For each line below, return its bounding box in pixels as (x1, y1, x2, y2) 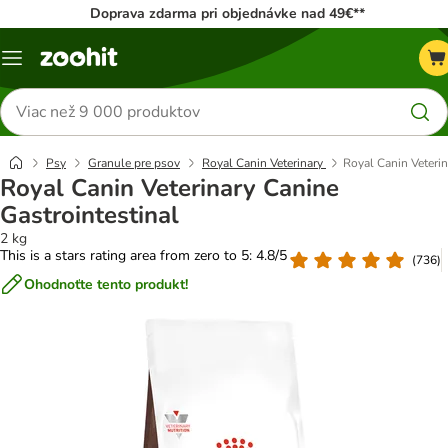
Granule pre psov (88, 155, 180, 171)
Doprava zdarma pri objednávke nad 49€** (90, 4, 365, 23)
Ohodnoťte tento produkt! (24, 274, 188, 294)
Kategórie (11, 55, 71, 75)
